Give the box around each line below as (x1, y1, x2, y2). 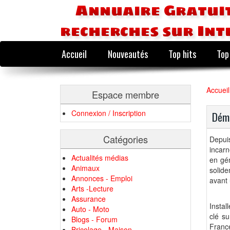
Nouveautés (107, 47, 148, 61)
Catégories (103, 132, 148, 146)
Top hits (168, 47, 196, 61)
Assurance (71, 194, 106, 204)
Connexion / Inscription (71, 108, 146, 118)
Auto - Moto (71, 204, 109, 214)
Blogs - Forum (71, 214, 118, 224)
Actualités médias (71, 152, 128, 163)
